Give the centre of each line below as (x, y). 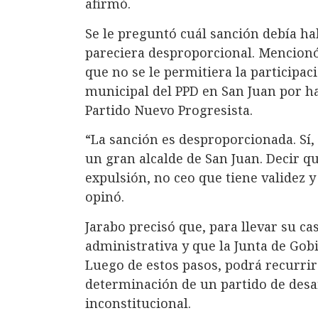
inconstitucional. (138, 303)
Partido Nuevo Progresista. (169, 110)
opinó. (105, 197)
